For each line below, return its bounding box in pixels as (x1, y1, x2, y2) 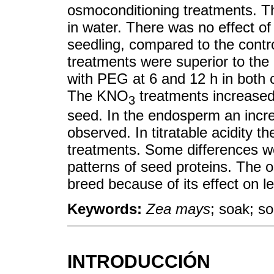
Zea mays (146, 201, 210, 218)
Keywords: (67, 201, 146, 218)
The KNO (67, 87, 128, 104)
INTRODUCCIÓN (67, 250, 210, 272)
